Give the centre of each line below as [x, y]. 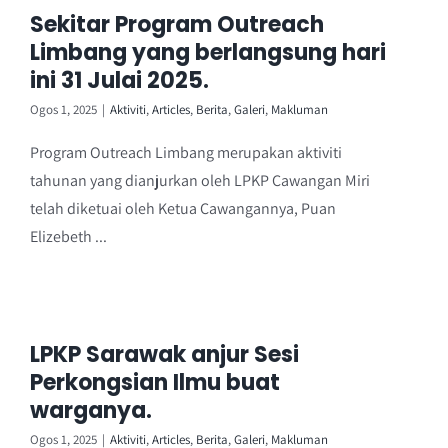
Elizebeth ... [68, 236]
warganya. [91, 410]
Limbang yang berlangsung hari [208, 52]
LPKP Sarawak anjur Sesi [164, 354]
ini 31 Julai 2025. [119, 80]
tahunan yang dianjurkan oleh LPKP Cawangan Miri [200, 180]
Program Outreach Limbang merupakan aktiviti [186, 152]
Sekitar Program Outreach [177, 24]
